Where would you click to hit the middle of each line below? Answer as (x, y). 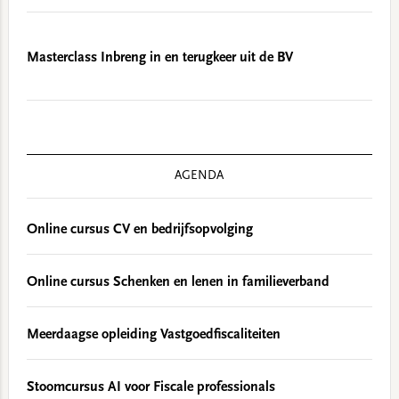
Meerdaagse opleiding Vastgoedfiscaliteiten (153, 334)
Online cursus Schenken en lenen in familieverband (178, 282)
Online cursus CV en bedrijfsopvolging (139, 229)
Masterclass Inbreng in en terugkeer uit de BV (159, 57)
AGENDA (199, 176)
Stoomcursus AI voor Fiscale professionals (151, 387)
